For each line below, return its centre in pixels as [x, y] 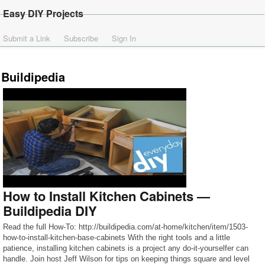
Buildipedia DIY [50, 211]
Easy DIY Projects [43, 13]
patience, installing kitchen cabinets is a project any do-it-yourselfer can [126, 248]
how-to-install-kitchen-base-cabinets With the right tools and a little [117, 237]
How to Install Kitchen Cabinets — [106, 196]
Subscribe [81, 38]
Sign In [124, 38]
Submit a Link [27, 38]
